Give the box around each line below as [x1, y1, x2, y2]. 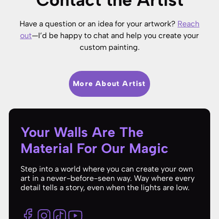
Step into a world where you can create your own [21, 164, 193, 174]
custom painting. [79, 42, 140, 52]
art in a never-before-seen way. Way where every [21, 173, 195, 183]
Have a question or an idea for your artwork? [20, 19, 177, 28]
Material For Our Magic [21, 139, 168, 156]
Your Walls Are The [21, 123, 144, 140]
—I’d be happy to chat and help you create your [32, 30, 199, 40]
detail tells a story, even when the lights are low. [21, 182, 192, 192]
